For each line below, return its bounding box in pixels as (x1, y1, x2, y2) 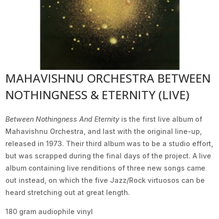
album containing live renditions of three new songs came (5, 163, 206, 172)
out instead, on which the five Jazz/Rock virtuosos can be (5, 175, 205, 184)
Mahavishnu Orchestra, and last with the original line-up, (5, 127, 202, 135)
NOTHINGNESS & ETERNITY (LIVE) (5, 86, 190, 103)
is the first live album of (121, 114, 203, 123)
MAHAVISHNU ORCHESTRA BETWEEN (5, 69, 211, 86)
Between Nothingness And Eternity (5, 114, 122, 123)
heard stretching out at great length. (5, 188, 131, 197)
